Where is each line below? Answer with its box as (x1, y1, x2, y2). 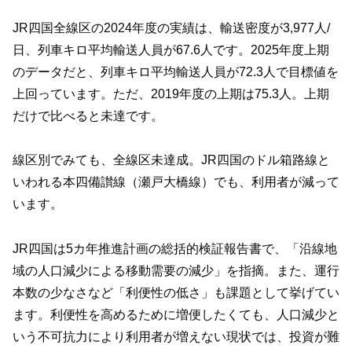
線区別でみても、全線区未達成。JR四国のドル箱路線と (13, 153, 330, 167)
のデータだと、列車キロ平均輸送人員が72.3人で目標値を (13, 64, 339, 79)
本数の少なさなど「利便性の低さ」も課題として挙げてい (13, 286, 339, 300)
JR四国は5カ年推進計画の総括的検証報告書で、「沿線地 (13, 242, 337, 256)
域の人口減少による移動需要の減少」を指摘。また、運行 (13, 264, 339, 278)
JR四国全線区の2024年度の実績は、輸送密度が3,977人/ (13, 20, 330, 35)
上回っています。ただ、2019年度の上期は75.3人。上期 (13, 86, 329, 101)
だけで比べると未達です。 (13, 108, 163, 123)
